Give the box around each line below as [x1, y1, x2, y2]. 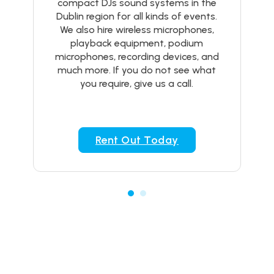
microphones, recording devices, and [54, 51, 219, 62]
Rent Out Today [95, 133, 179, 147]
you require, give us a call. [80, 78, 194, 89]
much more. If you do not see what [57, 64, 217, 76]
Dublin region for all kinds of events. [56, 10, 218, 22]
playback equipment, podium [70, 37, 204, 49]
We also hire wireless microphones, [59, 24, 214, 35]
